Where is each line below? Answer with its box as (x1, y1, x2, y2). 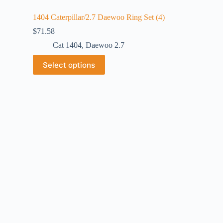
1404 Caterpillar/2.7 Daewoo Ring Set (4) (33, 13, 165, 21)
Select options (43, 60, 95, 70)
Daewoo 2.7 (86, 41, 124, 49)
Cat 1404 (53, 41, 82, 49)
